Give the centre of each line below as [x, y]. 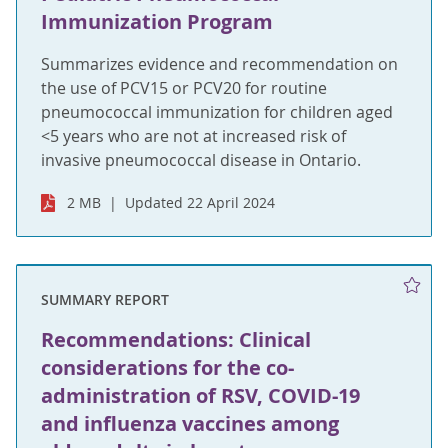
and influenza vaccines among [190, 424]
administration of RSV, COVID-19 [200, 396]
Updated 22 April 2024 [200, 202]
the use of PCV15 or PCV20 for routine [184, 87]
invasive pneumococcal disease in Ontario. [201, 159]
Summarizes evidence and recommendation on [219, 63]
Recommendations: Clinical [176, 340]
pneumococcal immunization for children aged [217, 111]
